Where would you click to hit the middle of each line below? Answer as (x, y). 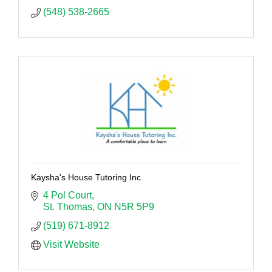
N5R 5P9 (134, 206)
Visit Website (71, 244)
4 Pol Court (67, 195)
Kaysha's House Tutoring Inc (86, 177)
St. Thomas (68, 206)
